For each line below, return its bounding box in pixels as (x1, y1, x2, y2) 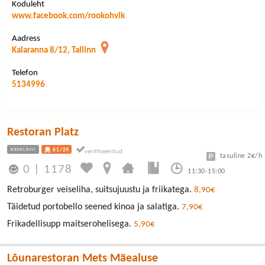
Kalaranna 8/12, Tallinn (12, 46, 96, 55)
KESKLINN (11, 146, 35, 152)
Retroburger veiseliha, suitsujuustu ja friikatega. (7, 185, 194, 195)
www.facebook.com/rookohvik (12, 11, 125, 21)
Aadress (12, 34, 40, 43)
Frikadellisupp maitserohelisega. (7, 219, 134, 229)
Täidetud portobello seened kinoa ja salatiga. (7, 202, 182, 212)
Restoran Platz (7, 126, 79, 138)
